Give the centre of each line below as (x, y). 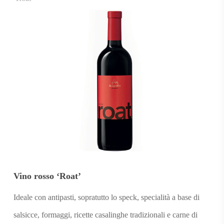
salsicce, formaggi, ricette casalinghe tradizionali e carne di (105, 215)
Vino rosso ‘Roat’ (47, 176)
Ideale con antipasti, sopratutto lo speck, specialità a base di (106, 197)
